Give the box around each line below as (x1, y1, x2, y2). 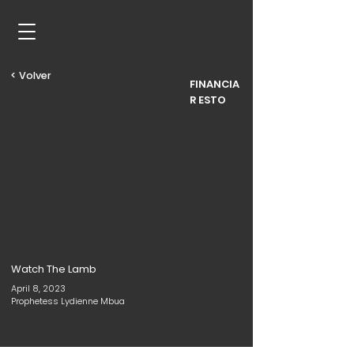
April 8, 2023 (11, 282, 66, 295)
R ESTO (190, 92, 226, 107)
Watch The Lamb (11, 262, 96, 277)
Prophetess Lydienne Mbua (11, 295, 125, 307)
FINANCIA (190, 77, 239, 92)
